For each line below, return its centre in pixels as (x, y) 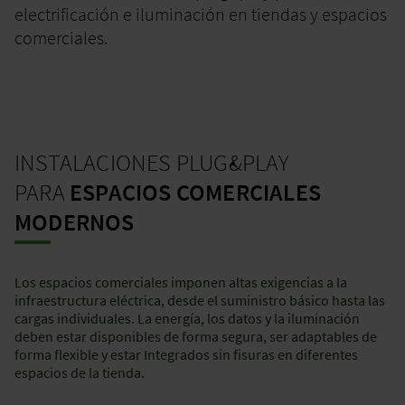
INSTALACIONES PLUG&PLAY (152, 162)
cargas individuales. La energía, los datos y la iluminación (187, 318)
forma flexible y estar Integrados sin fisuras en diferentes (186, 354)
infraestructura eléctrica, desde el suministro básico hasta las (200, 300)
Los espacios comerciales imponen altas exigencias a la (181, 282)
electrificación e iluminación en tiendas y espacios (201, 14)
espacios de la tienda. (80, 372)
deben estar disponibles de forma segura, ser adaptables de (196, 336)
